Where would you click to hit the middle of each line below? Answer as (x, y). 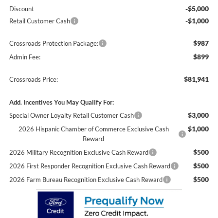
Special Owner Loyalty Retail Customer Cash (71, 116)
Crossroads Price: (33, 80)
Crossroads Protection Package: (54, 44)
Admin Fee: (25, 57)
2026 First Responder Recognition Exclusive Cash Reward (90, 166)
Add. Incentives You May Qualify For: (61, 102)
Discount (21, 9)
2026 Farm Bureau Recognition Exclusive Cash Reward (86, 180)
